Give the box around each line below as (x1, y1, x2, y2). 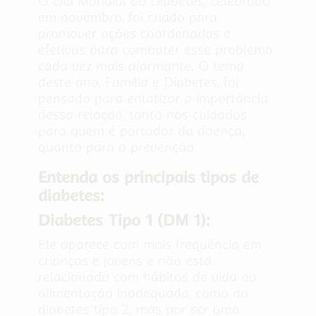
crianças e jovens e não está (38, 251, 212, 271)
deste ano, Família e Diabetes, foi (38, 73, 238, 92)
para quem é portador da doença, (38, 121, 244, 141)
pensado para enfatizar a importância (38, 89, 268, 109)
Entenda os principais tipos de (38, 165, 259, 189)
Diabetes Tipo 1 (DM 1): (38, 208, 209, 232)
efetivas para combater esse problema (38, 40, 273, 60)
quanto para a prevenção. (38, 138, 197, 157)
